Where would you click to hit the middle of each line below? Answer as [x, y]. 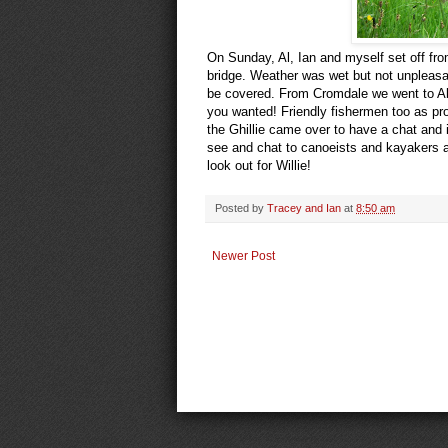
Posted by [241, 207]
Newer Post [243, 255]
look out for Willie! [259, 165]
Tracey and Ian [304, 207]
